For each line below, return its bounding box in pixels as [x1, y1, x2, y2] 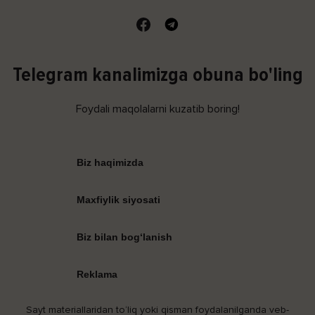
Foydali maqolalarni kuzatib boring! [75, 102, 240, 117]
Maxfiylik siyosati [77, 194, 160, 206]
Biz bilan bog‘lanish [77, 231, 172, 243]
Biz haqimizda [77, 157, 143, 169]
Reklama [77, 269, 117, 281]
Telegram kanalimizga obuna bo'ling [12, 63, 303, 87]
